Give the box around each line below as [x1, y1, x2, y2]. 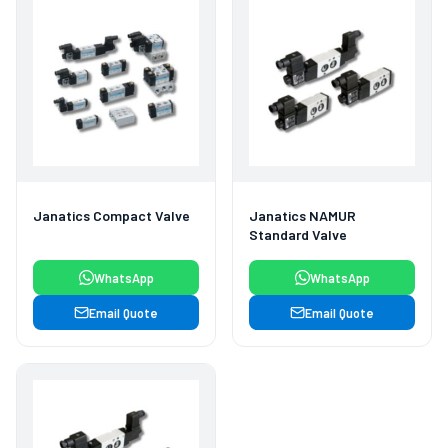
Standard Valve [249, 226, 347, 244]
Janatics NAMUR [249, 207, 356, 225]
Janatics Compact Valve [33, 207, 190, 225]
